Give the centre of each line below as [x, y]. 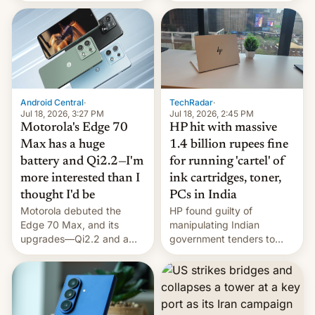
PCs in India [203, 195]
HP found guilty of [211, 210]
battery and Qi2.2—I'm [82, 161]
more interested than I [80, 178]
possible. [41, 281]
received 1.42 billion [215, 266]
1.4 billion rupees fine [229, 144]
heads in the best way [71, 266]
